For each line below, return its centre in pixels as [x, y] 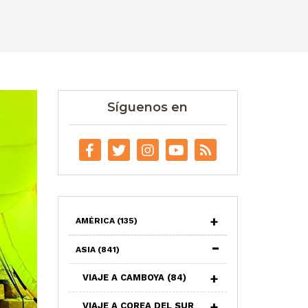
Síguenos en [148, 107]
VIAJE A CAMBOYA [124, 277]
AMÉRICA [96, 221]
